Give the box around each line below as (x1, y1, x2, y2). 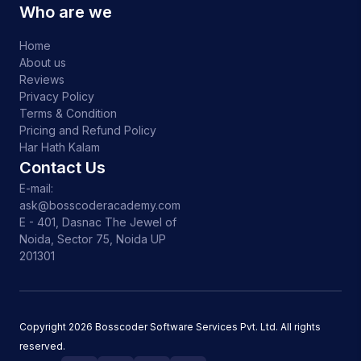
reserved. (19, 340, 65, 353)
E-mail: (19, 181, 53, 196)
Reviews (19, 73, 64, 87)
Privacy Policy (19, 89, 94, 104)
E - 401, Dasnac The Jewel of (19, 215, 176, 230)
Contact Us (19, 158, 106, 178)
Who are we (19, 2, 112, 23)
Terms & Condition (19, 106, 117, 121)
